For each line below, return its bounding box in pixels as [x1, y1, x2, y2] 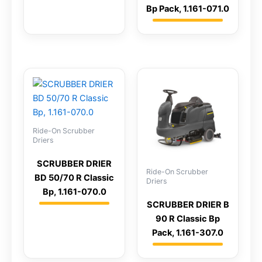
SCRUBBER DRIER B [146, 199, 229, 210]
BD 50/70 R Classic [35, 172, 114, 183]
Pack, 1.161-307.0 [152, 227, 223, 238]
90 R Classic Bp [156, 213, 220, 224]
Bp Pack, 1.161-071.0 [146, 4, 229, 15]
